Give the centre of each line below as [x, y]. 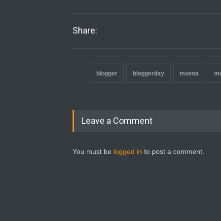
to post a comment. [173, 151]
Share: [85, 30]
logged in [128, 151]
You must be [93, 151]
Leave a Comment [117, 120]
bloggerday [148, 73]
